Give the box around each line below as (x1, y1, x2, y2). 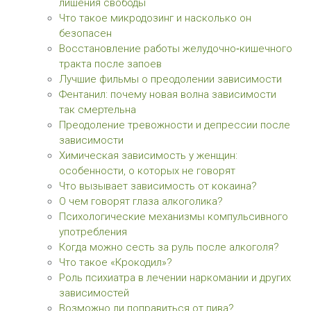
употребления (59, 226, 127, 238)
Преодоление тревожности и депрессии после (59, 119, 290, 131)
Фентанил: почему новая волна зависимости (59, 88, 276, 101)
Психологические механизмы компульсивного (59, 210, 288, 223)
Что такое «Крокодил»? (59, 256, 172, 269)
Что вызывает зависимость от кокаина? (59, 180, 257, 192)
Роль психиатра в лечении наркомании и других (59, 271, 291, 284)
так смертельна (59, 103, 136, 116)
